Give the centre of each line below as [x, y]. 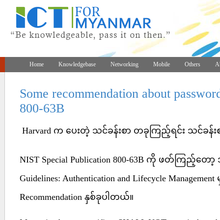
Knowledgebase [77, 64]
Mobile [162, 64]
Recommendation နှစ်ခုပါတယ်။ [77, 197]
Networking [124, 64]
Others [192, 64]
